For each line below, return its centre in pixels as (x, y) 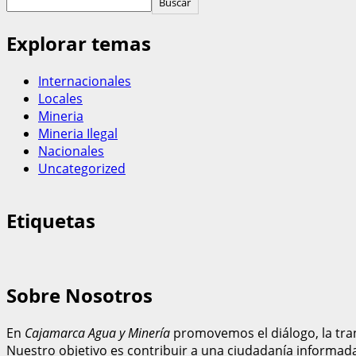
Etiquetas (51, 220)
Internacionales (85, 81)
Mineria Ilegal (78, 133)
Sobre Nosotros (79, 296)
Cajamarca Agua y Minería (97, 333)
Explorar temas (79, 43)
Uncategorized (82, 168)
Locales (60, 98)
